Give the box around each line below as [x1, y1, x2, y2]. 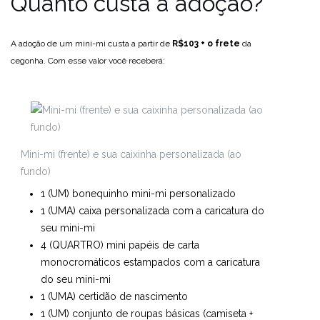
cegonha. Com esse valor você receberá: [11, 56, 165, 66]
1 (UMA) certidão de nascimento [41, 291, 188, 302]
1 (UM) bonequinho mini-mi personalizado [41, 188, 236, 199]
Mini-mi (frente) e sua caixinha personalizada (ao [21, 149, 241, 160]
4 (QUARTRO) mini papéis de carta [41, 239, 199, 251]
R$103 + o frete [172, 39, 240, 49]
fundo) [21, 166, 51, 177]
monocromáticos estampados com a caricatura [41, 256, 260, 268]
